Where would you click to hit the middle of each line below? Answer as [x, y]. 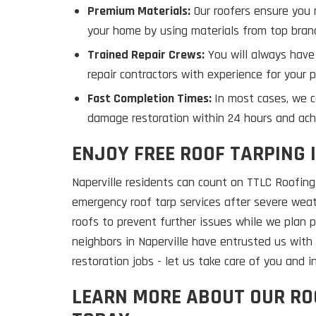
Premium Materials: [139, 11]
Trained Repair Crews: [146, 55]
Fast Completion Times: [151, 99]
